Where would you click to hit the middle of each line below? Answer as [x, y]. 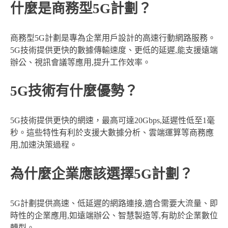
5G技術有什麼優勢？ [74, 91]
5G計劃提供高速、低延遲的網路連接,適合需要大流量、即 [114, 203]
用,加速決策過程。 [44, 145]
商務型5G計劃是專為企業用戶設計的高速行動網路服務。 [113, 38]
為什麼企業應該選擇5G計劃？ [102, 174]
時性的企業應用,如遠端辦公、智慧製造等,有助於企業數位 [114, 215]
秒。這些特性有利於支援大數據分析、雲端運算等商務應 [112, 133]
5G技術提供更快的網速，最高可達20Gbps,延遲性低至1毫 [112, 121]
